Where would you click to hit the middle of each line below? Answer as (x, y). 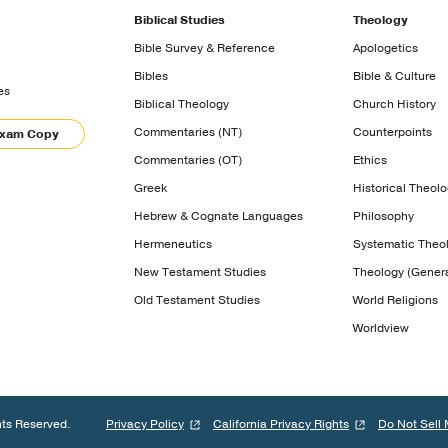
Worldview (380, 327)
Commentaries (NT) (188, 131)
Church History (394, 103)
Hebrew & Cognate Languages (219, 215)
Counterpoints (392, 131)
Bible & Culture (394, 75)
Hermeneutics (173, 243)
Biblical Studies (180, 19)
